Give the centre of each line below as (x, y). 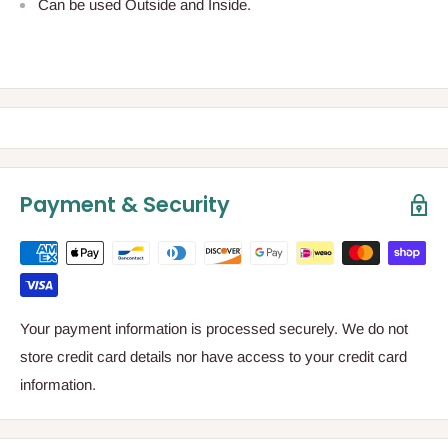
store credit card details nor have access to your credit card (213, 357)
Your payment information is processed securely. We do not (214, 329)
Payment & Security (125, 205)
